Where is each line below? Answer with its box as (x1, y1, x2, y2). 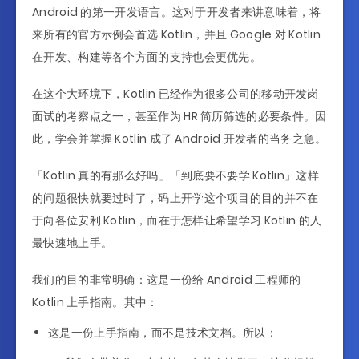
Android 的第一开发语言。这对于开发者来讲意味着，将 (32, 4, 321, 20)
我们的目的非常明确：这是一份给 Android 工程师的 (32, 272, 301, 288)
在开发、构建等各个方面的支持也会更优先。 (32, 49, 261, 65)
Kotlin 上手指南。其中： (32, 294, 159, 310)
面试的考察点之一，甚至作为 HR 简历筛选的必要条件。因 (32, 108, 327, 124)
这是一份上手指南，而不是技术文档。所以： (48, 325, 277, 341)
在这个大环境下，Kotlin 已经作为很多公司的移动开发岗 (32, 86, 319, 102)
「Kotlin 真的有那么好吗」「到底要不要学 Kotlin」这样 (32, 167, 319, 184)
